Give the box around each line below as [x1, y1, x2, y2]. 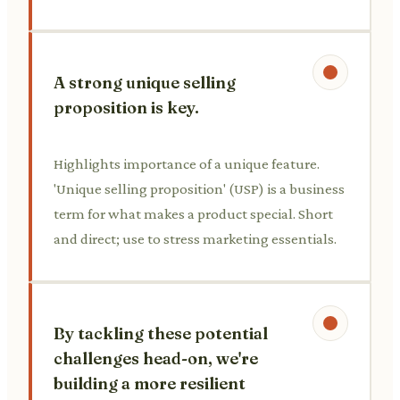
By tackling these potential [54, 322, 268, 344]
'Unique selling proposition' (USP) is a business [54, 179, 345, 197]
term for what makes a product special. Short [54, 204, 333, 222]
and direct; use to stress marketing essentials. [54, 229, 337, 247]
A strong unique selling [54, 71, 236, 93]
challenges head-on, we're [54, 347, 258, 369]
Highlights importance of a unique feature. [54, 154, 320, 172]
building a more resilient [54, 372, 246, 394]
